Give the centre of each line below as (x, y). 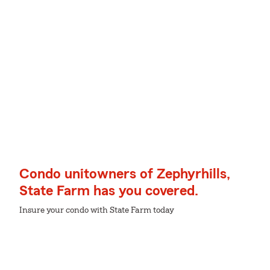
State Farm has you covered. (109, 191)
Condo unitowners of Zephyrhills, (125, 174)
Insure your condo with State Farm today (97, 210)
